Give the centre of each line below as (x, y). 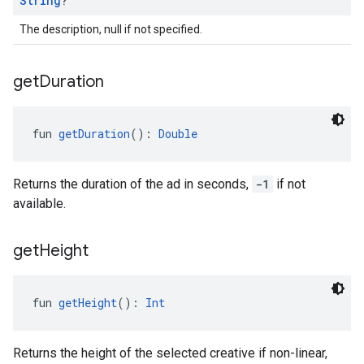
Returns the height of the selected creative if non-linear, (170, 353)
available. (39, 204)
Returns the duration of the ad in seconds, (132, 184)
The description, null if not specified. (111, 29)
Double (178, 134)
